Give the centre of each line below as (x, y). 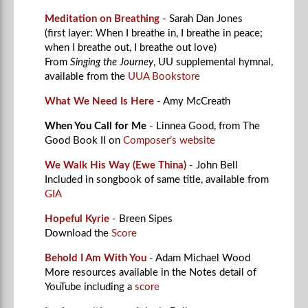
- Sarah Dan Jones (202, 19)
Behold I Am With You (96, 258)
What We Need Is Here (101, 101)
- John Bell (213, 165)
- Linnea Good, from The (205, 126)
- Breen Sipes (142, 219)
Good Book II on (84, 140)
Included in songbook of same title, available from (157, 179)
